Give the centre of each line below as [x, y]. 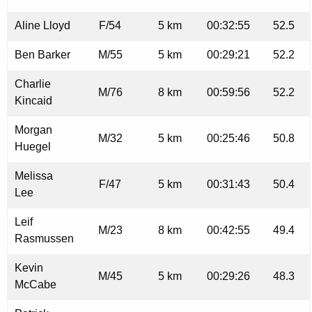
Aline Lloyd [42, 26]
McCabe [36, 285]
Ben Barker [42, 55]
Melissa [34, 176]
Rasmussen [44, 239]
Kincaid [33, 101]
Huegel [33, 147]
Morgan [33, 130]
